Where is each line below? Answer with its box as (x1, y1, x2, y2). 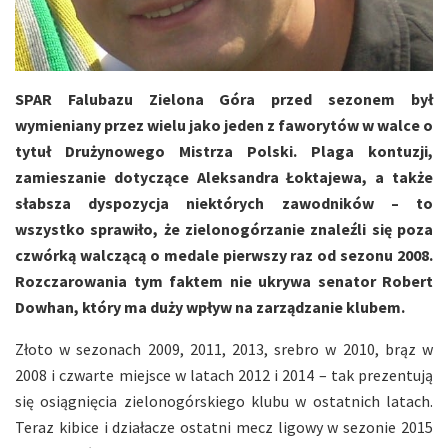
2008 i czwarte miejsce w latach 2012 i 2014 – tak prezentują (15, 364, 433, 385)
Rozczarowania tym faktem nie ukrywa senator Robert (15, 270, 433, 291)
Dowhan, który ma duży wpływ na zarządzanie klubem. (15, 296, 405, 317)
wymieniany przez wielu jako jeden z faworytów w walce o (15, 114, 433, 135)
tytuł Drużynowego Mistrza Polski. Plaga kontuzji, (15, 140, 433, 161)
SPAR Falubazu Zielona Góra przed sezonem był (15, 88, 433, 109)
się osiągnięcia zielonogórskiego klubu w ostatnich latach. (15, 390, 433, 411)
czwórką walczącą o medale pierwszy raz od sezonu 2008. (15, 244, 433, 265)
